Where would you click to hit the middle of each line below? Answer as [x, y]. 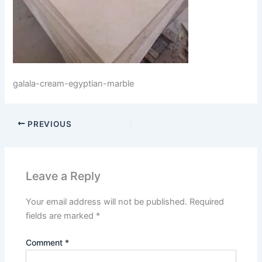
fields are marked [61, 216]
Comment [46, 243]
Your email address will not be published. [107, 202]
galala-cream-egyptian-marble [74, 84]
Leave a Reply [63, 176]
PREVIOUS [49, 124]
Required [207, 202]
